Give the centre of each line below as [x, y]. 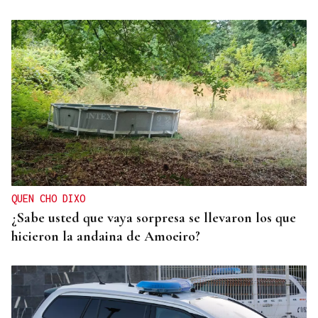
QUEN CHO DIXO [48, 199]
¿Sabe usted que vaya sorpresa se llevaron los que [154, 218]
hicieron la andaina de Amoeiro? [106, 237]
